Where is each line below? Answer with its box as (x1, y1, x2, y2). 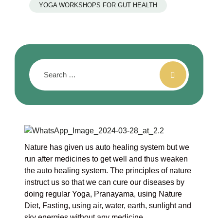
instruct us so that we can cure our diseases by (24, 178, 184, 187)
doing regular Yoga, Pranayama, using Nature (24, 190, 182, 199)
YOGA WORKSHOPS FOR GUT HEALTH (39, 1, 157, 9)
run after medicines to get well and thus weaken (24, 155, 188, 163)
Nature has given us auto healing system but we (24, 143, 189, 152)
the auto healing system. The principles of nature (24, 166, 191, 175)
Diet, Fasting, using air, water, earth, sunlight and (24, 201, 191, 210)
